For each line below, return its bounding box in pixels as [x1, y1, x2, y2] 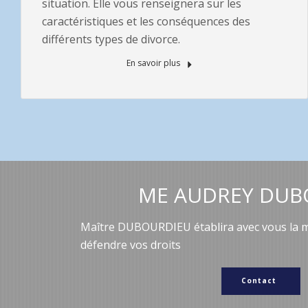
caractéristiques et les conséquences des [42, 14, 250, 29]
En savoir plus [126, 57, 183, 69]
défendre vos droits [80, 237, 181, 252]
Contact [241, 275, 277, 285]
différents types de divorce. [42, 32, 180, 47]
